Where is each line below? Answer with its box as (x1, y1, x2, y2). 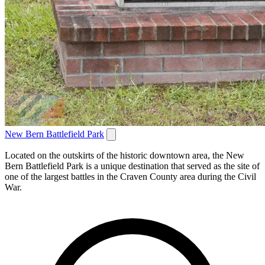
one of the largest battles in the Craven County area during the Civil (5, 172, 256, 182)
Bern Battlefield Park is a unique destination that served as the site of (5, 161, 260, 172)
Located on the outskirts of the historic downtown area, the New (5, 150, 244, 161)
